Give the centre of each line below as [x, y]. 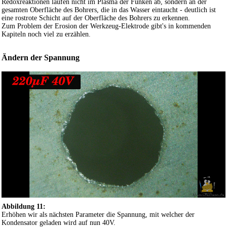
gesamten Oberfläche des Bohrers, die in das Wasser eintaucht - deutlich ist [109, 10]
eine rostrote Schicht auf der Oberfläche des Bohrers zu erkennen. [96, 18]
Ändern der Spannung [41, 57]
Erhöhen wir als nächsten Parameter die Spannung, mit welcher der [98, 214]
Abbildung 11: [24, 206]
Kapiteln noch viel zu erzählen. [46, 34]
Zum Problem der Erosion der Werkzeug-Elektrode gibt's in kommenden [106, 26]
